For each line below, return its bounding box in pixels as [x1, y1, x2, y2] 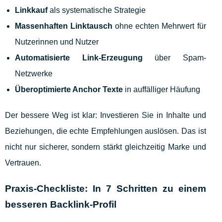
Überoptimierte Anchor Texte [15, 85, 123, 94]
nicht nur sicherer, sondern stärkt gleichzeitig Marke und [5, 143, 206, 152]
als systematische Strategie [48, 6, 146, 15]
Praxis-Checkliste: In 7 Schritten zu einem [5, 183, 206, 194]
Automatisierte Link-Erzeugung [15, 54, 143, 62]
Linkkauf [15, 6, 48, 15]
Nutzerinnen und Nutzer [15, 38, 99, 47]
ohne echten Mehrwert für [112, 22, 206, 31]
